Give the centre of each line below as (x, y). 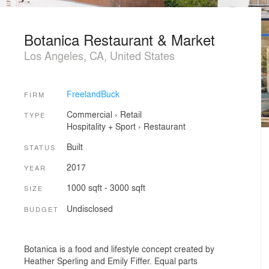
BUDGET (41, 209)
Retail (131, 114)
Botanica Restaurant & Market (119, 39)
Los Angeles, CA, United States (99, 55)
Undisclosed (89, 208)
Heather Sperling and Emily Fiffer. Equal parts (111, 261)
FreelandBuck (93, 93)
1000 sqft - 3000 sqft (106, 188)
